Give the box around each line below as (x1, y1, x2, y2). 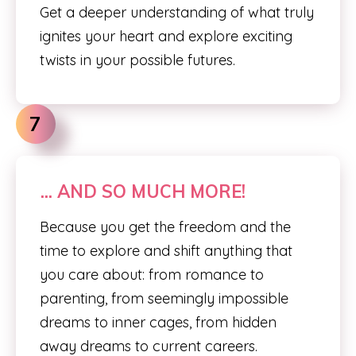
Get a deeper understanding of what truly (40, 3, 314, 21)
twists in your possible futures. (40, 51, 235, 69)
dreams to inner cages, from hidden (40, 313, 277, 331)
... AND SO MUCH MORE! (41, 180, 246, 203)
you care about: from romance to (40, 265, 264, 284)
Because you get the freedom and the (40, 218, 291, 236)
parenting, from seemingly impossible (40, 289, 288, 308)
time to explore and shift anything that (40, 242, 292, 260)
